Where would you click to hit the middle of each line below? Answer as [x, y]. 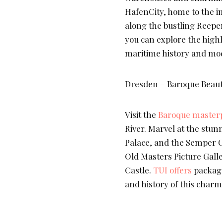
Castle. [139, 170]
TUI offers [173, 170]
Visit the [141, 115]
